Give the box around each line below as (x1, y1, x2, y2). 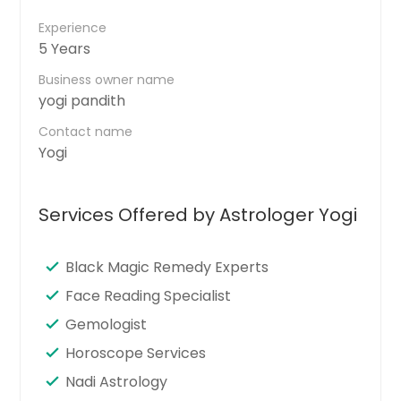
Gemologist (65, 313, 148, 335)
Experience (38, 18, 107, 37)
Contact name (38, 122, 133, 141)
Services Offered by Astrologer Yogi (38, 201, 358, 227)
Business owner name (38, 70, 175, 89)
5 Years (38, 38, 91, 59)
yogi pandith (38, 90, 126, 111)
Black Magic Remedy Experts (65, 256, 269, 277)
